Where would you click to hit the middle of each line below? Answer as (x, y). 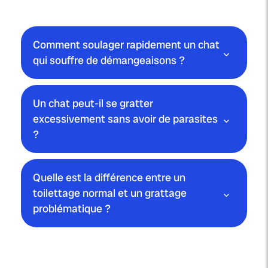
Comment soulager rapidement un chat (126, 45)
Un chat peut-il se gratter (93, 103)
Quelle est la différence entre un (109, 178)
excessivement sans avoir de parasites (125, 119)
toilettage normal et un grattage (110, 193)
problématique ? (72, 209)
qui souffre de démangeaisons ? (109, 60)
